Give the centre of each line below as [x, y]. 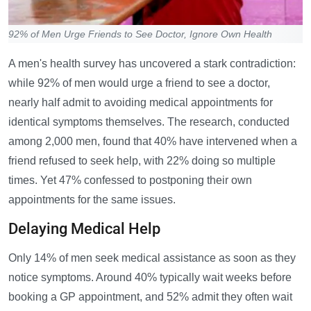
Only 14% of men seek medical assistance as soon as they [152, 258]
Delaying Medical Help [84, 229]
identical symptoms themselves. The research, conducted [149, 122]
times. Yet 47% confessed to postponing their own [130, 180]
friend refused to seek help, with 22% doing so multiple [142, 161]
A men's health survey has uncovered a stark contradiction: [152, 64]
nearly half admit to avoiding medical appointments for [141, 103]
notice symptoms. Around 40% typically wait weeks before [150, 278]
